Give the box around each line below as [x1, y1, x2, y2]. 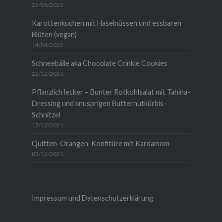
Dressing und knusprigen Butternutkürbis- [31, 99, 166, 108]
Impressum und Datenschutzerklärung [31, 193, 153, 202]
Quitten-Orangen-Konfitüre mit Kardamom [31, 139, 169, 148]
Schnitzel [31, 110, 60, 119]
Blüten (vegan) [31, 30, 77, 39]
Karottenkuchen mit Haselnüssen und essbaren [31, 18, 181, 27]
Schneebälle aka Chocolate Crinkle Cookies [31, 58, 167, 67]
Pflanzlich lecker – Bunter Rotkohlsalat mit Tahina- [31, 87, 190, 96]
